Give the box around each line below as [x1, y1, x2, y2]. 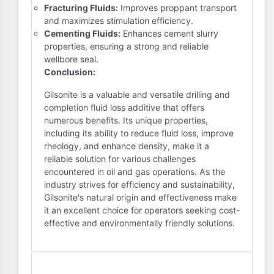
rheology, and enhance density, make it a [44, 141, 209, 151]
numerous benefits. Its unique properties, [44, 115, 208, 125]
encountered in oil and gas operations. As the [44, 166, 225, 177]
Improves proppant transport [118, 2, 237, 13]
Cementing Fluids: [44, 28, 120, 39]
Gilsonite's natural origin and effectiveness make [44, 192, 237, 202]
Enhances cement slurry [120, 28, 218, 39]
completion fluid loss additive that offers [44, 102, 204, 113]
